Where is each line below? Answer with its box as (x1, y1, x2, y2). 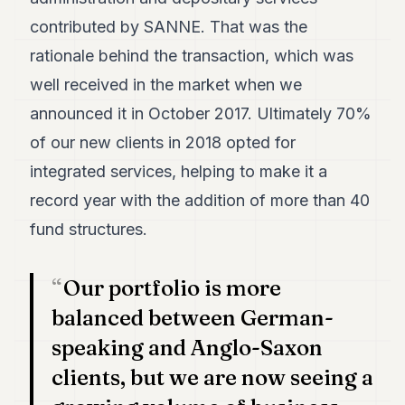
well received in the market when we (30, 75, 303, 94)
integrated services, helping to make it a (30, 162, 328, 181)
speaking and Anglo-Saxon (52, 334, 324, 361)
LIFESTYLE (11, 342, 80, 357)
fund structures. (30, 220, 148, 239)
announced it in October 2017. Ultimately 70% (30, 104, 372, 123)
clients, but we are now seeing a (52, 364, 374, 391)
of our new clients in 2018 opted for (30, 133, 297, 152)
